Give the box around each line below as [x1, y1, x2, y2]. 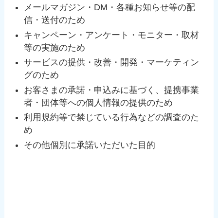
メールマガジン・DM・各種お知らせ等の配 [24, 2, 196, 13]
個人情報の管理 [4, 194, 80, 206]
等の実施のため [24, 42, 86, 53]
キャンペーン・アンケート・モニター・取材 [24, 30, 200, 40]
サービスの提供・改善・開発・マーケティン [24, 57, 200, 68]
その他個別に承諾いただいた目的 [24, 140, 156, 150]
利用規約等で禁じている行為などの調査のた [24, 112, 200, 123]
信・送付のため [24, 15, 86, 25]
